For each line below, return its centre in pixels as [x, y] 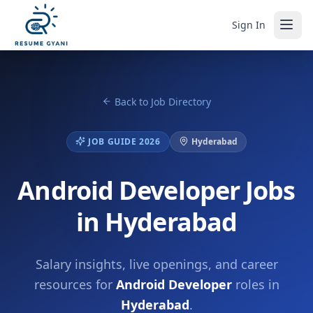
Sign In [249, 24]
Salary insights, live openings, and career [156, 264]
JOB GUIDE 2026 [124, 141]
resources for [75, 284]
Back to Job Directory [163, 102]
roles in [255, 284]
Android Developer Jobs [156, 190]
